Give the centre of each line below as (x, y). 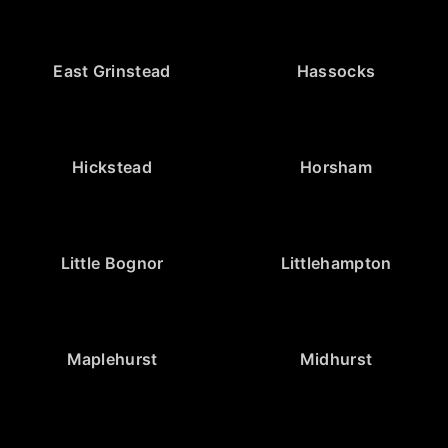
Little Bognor (112, 262)
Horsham (336, 166)
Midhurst (336, 358)
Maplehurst (112, 358)
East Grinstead (112, 70)
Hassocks (336, 70)
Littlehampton (336, 262)
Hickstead (112, 166)
